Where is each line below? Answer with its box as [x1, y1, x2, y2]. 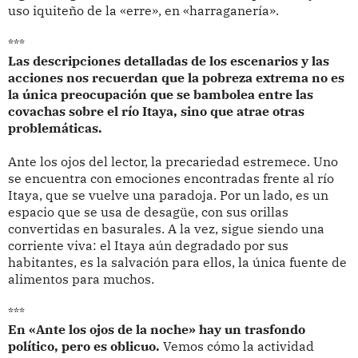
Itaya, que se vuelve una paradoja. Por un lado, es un [7, 186, 328, 203]
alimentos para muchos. [7, 270, 154, 287]
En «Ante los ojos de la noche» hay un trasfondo [7, 320, 305, 337]
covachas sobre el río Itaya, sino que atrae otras [7, 102, 304, 119]
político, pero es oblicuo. [7, 337, 163, 354]
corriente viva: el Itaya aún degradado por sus [7, 237, 288, 253]
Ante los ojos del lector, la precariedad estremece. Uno [7, 153, 338, 169]
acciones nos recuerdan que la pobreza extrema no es [7, 69, 344, 86]
